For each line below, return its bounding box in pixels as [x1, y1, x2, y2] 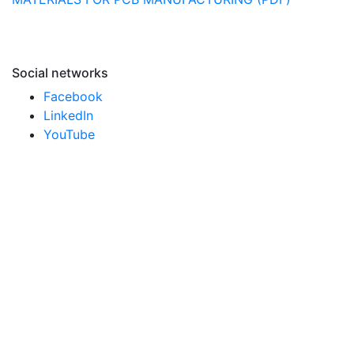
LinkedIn [43, 107, 93, 123]
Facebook [43, 88, 103, 104]
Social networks [12, 65, 108, 81]
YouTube [43, 126, 95, 142]
